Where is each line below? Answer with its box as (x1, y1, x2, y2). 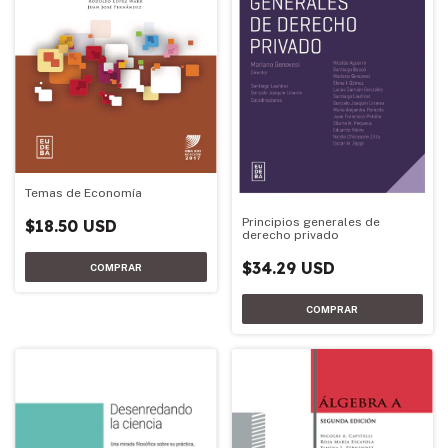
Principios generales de (241, 214, 380, 229)
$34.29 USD (241, 257, 335, 278)
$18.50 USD (25, 216, 117, 237)
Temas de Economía (25, 186, 142, 201)
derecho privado (241, 227, 339, 242)
